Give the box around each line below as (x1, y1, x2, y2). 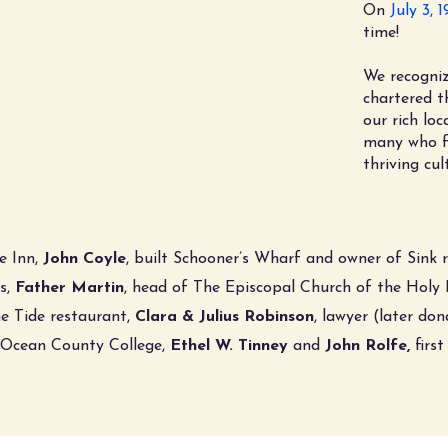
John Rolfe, (325, 338, 415, 354)
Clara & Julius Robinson (135, 309, 314, 325)
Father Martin (15, 280, 124, 296)
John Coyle (43, 251, 126, 267)
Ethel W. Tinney (170, 338, 288, 354)
